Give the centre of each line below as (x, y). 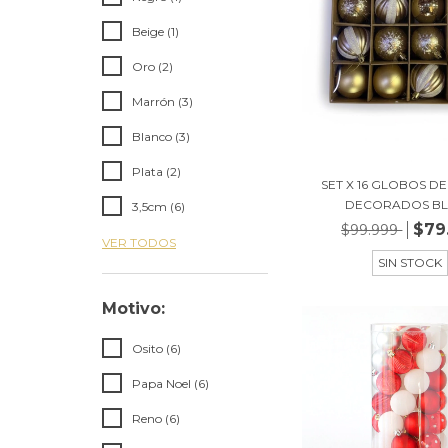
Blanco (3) (161, 136)
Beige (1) (155, 31)
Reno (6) (156, 418)
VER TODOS (139, 242)
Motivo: (133, 308)
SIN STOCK (409, 262)
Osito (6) (156, 348)
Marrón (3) (162, 101)
